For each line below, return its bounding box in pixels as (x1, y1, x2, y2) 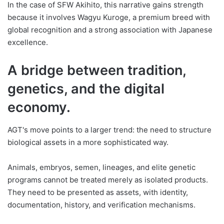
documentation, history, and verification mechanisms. (7, 199, 195, 209)
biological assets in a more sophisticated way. (7, 137, 168, 147)
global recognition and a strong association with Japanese (7, 25, 212, 35)
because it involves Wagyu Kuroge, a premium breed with (7, 12, 210, 22)
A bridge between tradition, (7, 62, 186, 79)
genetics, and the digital (7, 80, 164, 97)
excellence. (7, 37, 48, 47)
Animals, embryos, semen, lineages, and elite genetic (7, 162, 195, 172)
